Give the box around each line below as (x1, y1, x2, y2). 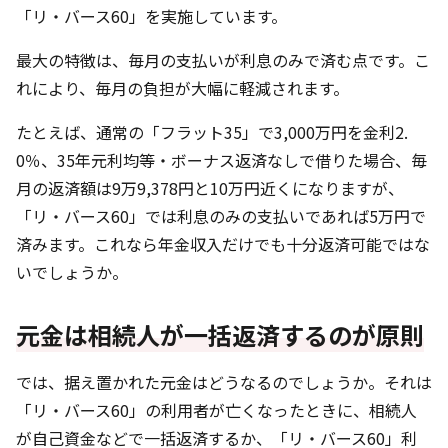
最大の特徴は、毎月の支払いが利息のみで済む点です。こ (16, 48, 430, 72)
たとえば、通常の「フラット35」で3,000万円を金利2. (16, 120, 408, 144)
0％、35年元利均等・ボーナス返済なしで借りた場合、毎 (16, 148, 427, 172)
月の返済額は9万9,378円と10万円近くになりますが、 (16, 176, 404, 200)
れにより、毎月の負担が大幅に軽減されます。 (16, 76, 349, 100)
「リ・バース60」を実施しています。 (16, 4, 287, 28)
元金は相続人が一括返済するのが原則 (16, 317, 424, 352)
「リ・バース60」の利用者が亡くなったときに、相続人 (16, 398, 417, 422)
